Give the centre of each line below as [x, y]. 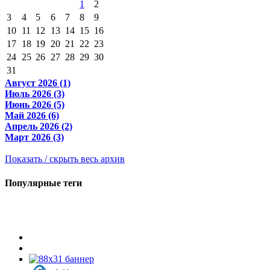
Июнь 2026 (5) [35, 105]
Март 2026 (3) [34, 137]
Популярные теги [43, 183]
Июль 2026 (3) [35, 94]
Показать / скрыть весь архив [65, 159]
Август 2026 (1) [38, 83]
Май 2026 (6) [32, 116]
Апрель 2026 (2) [39, 127]
